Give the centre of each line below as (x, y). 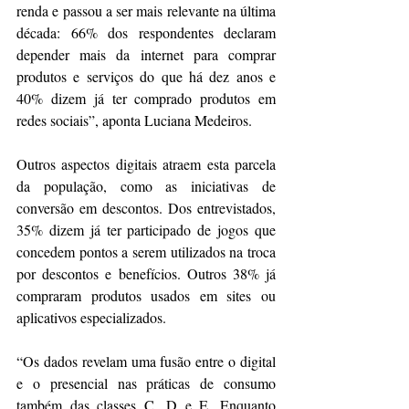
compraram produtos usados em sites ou (146, 296)
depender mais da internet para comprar (146, 55)
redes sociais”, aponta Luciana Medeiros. (134, 121)
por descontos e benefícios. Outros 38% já (146, 274)
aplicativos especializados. (91, 318)
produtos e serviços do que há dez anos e (146, 77)
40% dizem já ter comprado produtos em (146, 99)
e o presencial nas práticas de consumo (146, 383)
